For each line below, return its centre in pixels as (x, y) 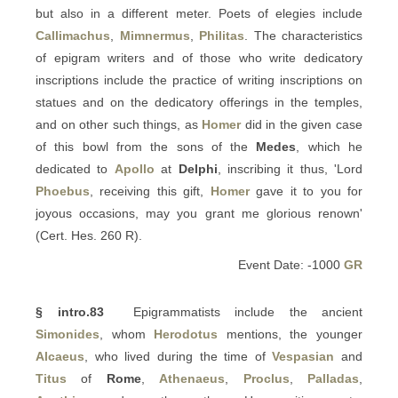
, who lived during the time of (179, 356)
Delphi (198, 169)
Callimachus (73, 36)
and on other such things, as (119, 124)
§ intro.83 (70, 312)
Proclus (266, 378)
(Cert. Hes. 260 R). (89, 235)
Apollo (134, 169)
